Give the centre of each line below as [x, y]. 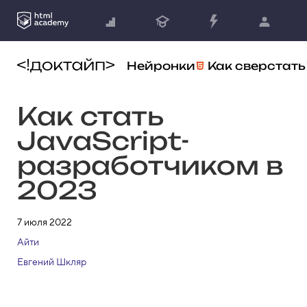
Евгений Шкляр [52, 262]
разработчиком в [150, 165]
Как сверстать [257, 66]
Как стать [90, 116]
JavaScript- [103, 141]
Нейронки [161, 66]
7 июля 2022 [45, 223]
